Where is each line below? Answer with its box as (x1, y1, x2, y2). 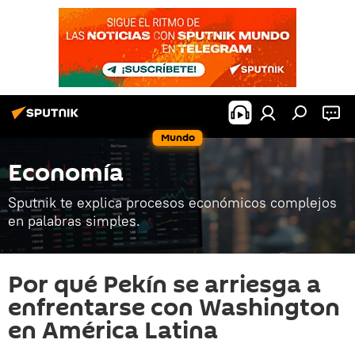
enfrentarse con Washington (8, 291, 340, 325)
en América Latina (8, 314, 218, 348)
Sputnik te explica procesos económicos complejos (8, 193, 337, 212)
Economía (8, 156, 124, 190)
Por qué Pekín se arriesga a (8, 268, 321, 302)
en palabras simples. (8, 212, 140, 230)
